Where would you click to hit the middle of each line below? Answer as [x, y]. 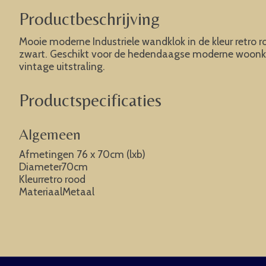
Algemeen [50, 134]
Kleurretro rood [52, 179]
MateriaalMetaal [57, 191]
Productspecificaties [90, 100]
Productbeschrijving [89, 18]
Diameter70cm [53, 166]
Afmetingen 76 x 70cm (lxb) [82, 154]
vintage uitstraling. [62, 66]
